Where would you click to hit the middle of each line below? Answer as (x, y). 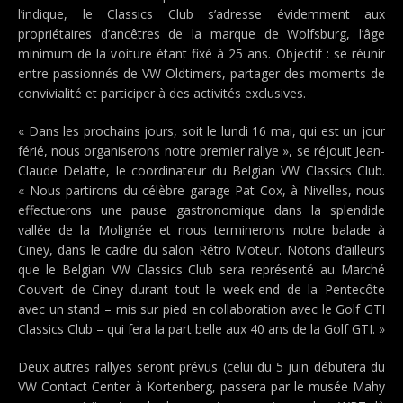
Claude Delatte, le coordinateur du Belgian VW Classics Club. (201, 170)
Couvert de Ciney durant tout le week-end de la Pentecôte (201, 289)
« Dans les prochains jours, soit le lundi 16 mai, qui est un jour (201, 131)
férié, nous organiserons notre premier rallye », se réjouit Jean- (201, 151)
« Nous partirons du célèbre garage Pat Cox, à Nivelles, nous (201, 190)
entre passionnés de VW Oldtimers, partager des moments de (201, 73)
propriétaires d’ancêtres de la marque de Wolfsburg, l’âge (201, 34)
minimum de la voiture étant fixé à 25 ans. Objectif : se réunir (201, 54)
